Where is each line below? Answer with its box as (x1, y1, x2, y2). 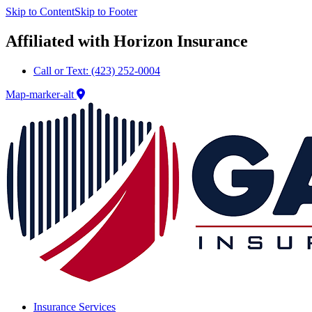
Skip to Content (6, 6, 75, 17)
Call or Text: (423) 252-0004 (33, 64, 160, 77)
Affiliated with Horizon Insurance (6, 31, 248, 50)
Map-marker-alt (6, 88, 74, 100)
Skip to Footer (75, 6, 137, 17)
